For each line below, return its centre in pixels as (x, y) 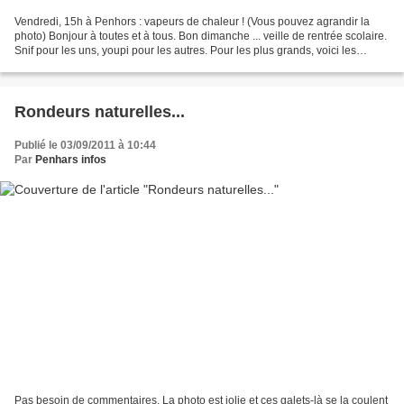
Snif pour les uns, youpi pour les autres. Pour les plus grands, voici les (185, 50)
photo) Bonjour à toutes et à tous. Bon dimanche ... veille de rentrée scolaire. (201, 36)
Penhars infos (71, 159)
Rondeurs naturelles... (100, 111)
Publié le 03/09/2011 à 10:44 (85, 145)
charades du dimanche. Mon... (88, 64)
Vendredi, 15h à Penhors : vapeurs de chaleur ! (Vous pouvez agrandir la (192, 21)
